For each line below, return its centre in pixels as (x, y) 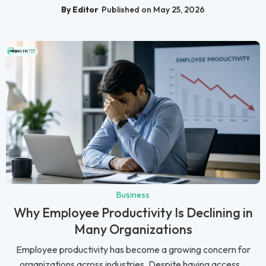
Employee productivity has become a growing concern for (133, 250)
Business (133, 195)
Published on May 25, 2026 (153, 10)
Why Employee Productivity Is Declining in (133, 213)
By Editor (80, 10)
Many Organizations (133, 229)
